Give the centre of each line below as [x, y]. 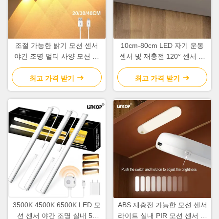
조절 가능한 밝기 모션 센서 [57, 46]
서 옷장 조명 [57, 67]
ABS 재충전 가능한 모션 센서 [162, 205]
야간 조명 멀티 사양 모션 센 [57, 56]
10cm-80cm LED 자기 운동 [162, 46]
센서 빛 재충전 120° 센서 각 [162, 56]
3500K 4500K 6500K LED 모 [57, 205]
